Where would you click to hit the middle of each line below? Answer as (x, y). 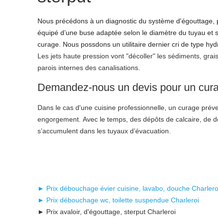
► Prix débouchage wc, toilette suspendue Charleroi (118, 200)
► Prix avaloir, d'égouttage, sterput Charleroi (107, 212)
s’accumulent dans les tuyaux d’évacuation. (104, 131)
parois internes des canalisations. (89, 68)
